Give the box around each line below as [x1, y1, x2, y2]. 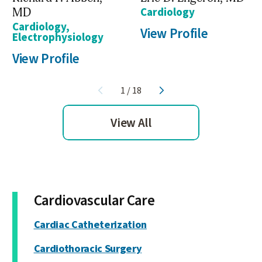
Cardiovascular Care [33, 190, 155, 212]
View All [111, 113, 151, 132]
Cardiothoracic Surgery [33, 240, 142, 256]
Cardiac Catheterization [33, 216, 147, 232]
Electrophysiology [12, 30, 104, 46]
